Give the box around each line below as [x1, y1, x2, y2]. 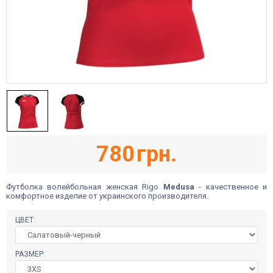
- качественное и [194, 182, 268, 191]
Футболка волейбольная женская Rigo [6, 182, 163, 191]
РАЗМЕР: [15, 249, 47, 258]
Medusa [163, 182, 194, 191]
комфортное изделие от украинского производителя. [6, 191, 210, 200]
